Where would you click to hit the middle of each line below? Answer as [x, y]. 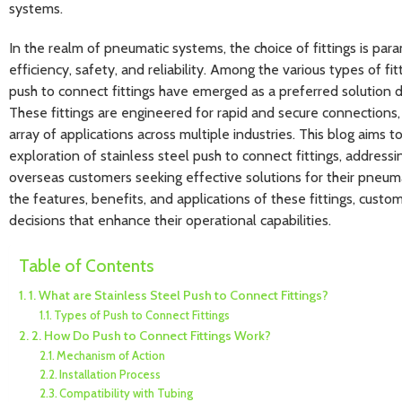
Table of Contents [87, 266]
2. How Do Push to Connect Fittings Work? [151, 336]
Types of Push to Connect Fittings [142, 315]
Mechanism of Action [111, 356]
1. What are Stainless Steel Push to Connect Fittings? [178, 296]
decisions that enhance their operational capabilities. [170, 220]
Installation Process [110, 375]
